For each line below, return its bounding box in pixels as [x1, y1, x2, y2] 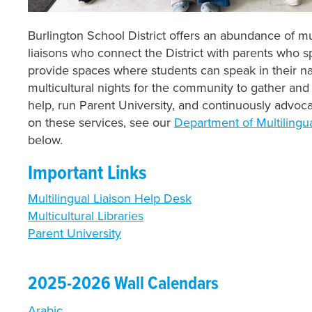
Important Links [28, 161, 147, 187]
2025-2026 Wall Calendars [28, 272, 219, 296]
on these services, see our [28, 114, 174, 130]
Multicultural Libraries [28, 208, 143, 224]
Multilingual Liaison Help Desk [28, 190, 192, 206]
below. [28, 132, 63, 148]
